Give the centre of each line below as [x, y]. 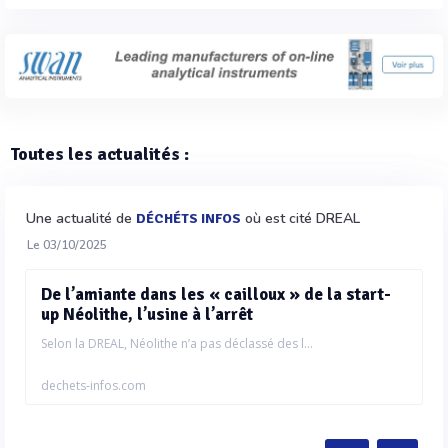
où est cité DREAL [300, 218]
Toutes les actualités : [99, 153]
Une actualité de [81, 218]
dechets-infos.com [93, 385]
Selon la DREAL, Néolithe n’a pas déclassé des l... [177, 343]
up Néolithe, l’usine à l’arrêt [147, 314]
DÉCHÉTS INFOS [188, 218]
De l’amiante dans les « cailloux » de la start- [216, 294]
